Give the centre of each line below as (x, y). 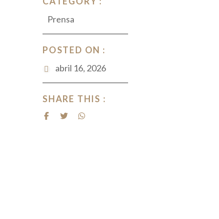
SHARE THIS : (74, 99)
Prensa (61, 19)
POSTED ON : (74, 50)
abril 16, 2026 (81, 68)
